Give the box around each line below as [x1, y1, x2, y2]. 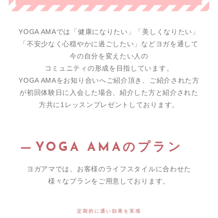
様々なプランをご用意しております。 [48, 177, 170, 185]
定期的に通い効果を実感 [77, 208, 141, 214]
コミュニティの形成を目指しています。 [44, 64, 174, 72]
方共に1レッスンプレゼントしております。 [39, 100, 179, 109]
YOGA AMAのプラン [35, 141, 183, 154]
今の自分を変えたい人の [70, 52, 148, 60]
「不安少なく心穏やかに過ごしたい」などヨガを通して [19, 39, 199, 48]
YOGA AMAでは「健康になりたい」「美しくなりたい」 [18, 27, 200, 36]
